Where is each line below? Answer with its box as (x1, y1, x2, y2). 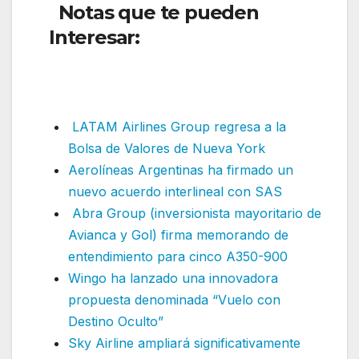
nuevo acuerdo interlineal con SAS (68, 184, 282, 200)
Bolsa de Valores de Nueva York (68, 140, 265, 157)
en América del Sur (48, 75, 232, 99)
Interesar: (48, 26, 144, 50)
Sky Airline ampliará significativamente (68, 335, 301, 352)
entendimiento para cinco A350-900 (68, 248, 288, 265)
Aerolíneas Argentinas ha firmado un (68, 162, 293, 179)
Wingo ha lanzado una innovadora (68, 270, 278, 287)
